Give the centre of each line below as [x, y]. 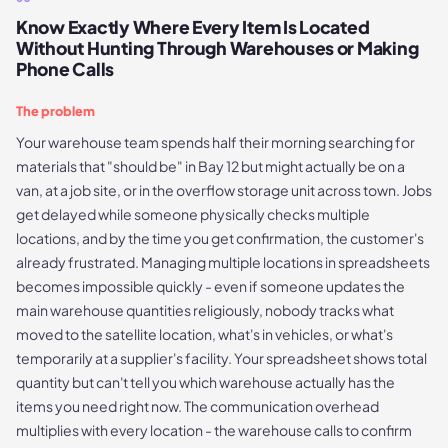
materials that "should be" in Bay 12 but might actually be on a [210, 166]
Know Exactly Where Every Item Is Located [193, 27]
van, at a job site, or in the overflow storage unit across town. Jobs [224, 190]
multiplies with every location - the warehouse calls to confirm [214, 430]
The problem [55, 111]
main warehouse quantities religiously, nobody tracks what [205, 310]
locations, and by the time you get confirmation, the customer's [220, 238]
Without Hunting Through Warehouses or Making [217, 48]
